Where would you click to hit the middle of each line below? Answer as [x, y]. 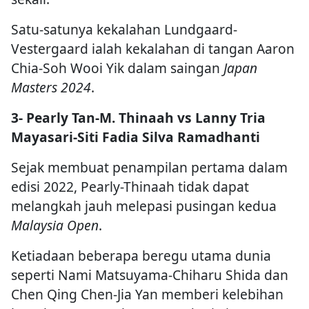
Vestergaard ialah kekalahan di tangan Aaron [153, 48]
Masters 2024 [51, 87]
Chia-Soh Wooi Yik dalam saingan [117, 68]
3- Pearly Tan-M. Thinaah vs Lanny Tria [138, 117]
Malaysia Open [55, 225]
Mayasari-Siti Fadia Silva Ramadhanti [136, 137]
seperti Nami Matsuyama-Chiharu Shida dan [150, 275]
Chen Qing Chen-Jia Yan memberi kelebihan [147, 294]
